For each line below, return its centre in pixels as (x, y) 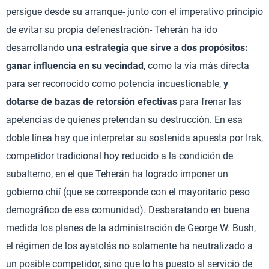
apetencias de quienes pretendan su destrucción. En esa (124, 119)
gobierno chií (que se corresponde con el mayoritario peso (128, 192)
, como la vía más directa (196, 65)
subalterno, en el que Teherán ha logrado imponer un (117, 174)
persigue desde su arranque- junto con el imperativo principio (134, 11)
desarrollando (36, 47)
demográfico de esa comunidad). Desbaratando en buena (128, 210)
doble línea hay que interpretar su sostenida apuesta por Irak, (134, 138)
